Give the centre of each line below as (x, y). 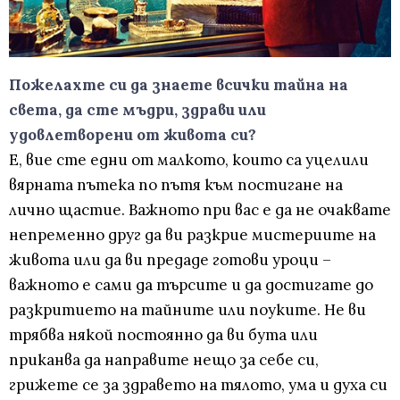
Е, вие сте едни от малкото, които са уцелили (189, 160)
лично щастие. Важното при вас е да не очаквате (200, 210)
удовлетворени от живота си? (133, 135)
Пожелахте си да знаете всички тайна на (179, 85)
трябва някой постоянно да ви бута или (163, 335)
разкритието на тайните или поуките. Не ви (187, 310)
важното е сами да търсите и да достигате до (191, 285)
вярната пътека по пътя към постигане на (176, 185)
